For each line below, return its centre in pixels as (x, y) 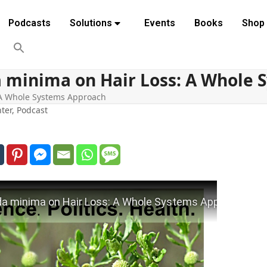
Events (159, 23)
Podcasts (29, 23)
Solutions (91, 23)
